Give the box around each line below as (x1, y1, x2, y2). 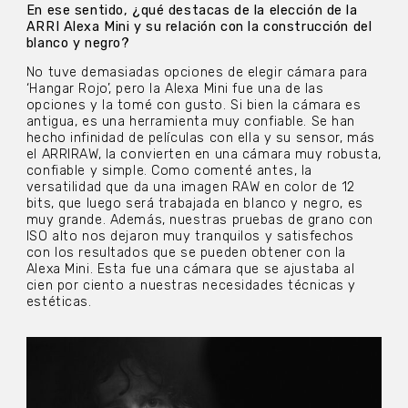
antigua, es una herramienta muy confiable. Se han (25, 114, 356, 130)
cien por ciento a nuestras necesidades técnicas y (25, 278, 357, 294)
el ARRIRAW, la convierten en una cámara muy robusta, (25, 147, 382, 163)
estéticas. (25, 294, 92, 311)
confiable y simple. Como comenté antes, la (25, 163, 312, 179)
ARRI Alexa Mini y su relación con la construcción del (25, 19, 372, 36)
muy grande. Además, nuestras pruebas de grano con (25, 212, 374, 229)
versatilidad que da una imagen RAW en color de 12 (25, 179, 356, 196)
